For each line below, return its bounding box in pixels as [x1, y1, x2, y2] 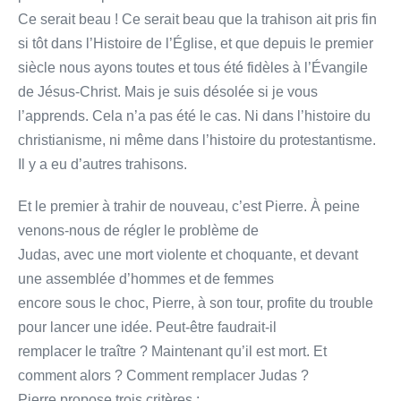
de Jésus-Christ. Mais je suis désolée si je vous [18, 83, 318, 99]
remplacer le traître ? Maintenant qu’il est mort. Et [18, 343, 327, 359]
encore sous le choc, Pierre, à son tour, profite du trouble [18, 294, 373, 311]
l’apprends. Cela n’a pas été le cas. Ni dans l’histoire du [18, 107, 371, 124]
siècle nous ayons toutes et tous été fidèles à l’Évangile [18, 59, 368, 75]
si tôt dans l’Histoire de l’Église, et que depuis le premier [18, 35, 373, 51]
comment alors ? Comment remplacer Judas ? [18, 367, 309, 383]
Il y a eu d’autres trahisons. [18, 156, 187, 172]
